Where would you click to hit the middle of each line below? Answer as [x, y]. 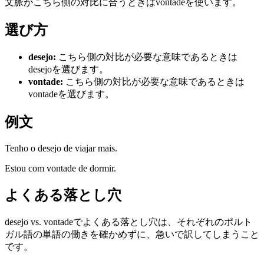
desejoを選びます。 [68, 70]
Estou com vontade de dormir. [60, 169]
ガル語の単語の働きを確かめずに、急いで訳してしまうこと [132, 234]
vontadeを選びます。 [71, 94]
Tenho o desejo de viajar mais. [61, 148]
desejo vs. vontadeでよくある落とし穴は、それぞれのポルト [128, 222]
